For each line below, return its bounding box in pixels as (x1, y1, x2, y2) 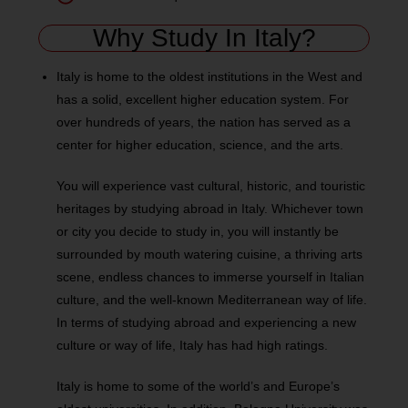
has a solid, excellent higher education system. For (56, 92, 350, 107)
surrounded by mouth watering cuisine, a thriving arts (56, 247, 363, 261)
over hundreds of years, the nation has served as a (56, 115, 352, 129)
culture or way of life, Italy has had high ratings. (56, 338, 329, 352)
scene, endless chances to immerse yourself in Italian (56, 270, 365, 284)
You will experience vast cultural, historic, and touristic (56, 178, 366, 193)
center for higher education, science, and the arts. (56, 138, 344, 152)
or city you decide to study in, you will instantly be (56, 224, 340, 239)
